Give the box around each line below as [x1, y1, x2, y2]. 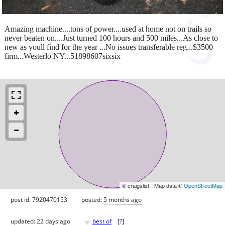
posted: [81, 195, 103, 204]
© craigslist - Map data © [122, 181, 184, 189]
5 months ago [103, 195, 142, 204]
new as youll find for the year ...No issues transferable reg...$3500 [5, 42, 213, 51]
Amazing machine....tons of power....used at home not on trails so [5, 24, 211, 33]
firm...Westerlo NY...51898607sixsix [5, 51, 121, 60]
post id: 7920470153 [11, 195, 67, 204]
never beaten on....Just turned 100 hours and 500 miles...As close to [5, 33, 218, 42]
